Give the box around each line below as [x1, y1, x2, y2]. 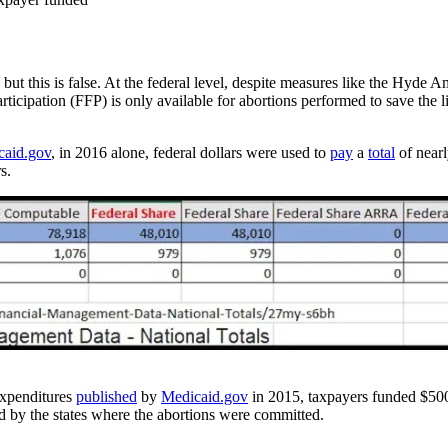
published [76, 387, 137, 405]
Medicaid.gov [161, 387, 248, 405]
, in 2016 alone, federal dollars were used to [51, 143, 330, 161]
